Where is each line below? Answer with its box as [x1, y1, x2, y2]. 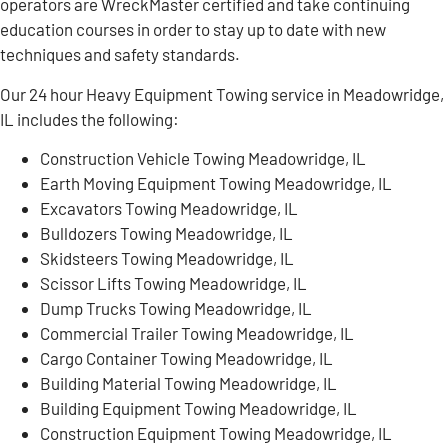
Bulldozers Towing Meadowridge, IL [40, 223, 293, 244]
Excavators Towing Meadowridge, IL [40, 198, 298, 219]
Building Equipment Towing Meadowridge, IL [40, 398, 357, 419]
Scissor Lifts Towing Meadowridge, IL [40, 273, 307, 294]
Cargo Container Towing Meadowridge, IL [40, 348, 333, 369]
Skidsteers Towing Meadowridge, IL [40, 248, 294, 269]
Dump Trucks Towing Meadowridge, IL [40, 298, 312, 319]
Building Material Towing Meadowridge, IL [40, 373, 337, 394]
